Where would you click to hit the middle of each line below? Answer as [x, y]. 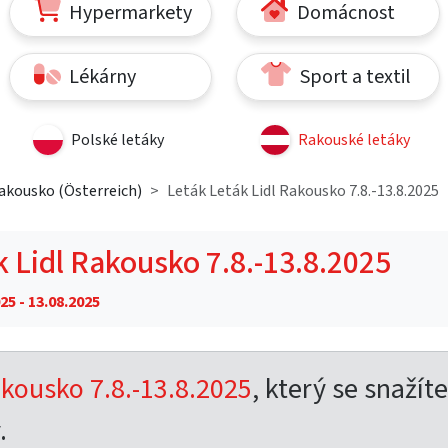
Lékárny [101, 76]
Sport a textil [353, 76]
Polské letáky [117, 139]
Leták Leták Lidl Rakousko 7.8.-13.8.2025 [303, 190]
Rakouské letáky [354, 139]
